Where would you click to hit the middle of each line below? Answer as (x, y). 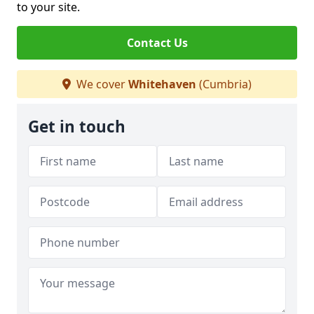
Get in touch (77, 127)
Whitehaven (162, 84)
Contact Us (157, 43)
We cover (101, 84)
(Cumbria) (224, 84)
